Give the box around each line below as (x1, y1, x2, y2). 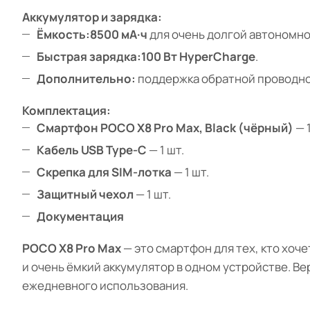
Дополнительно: (37, 71, 136, 87)
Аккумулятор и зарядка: (22, 9, 162, 26)
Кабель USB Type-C (37, 142, 147, 158)
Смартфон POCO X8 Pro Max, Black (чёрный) (37, 120, 293, 136)
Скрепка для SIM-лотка (37, 164, 172, 181)
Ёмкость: (37, 26, 90, 43)
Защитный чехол (37, 186, 134, 203)
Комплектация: (22, 102, 111, 119)
